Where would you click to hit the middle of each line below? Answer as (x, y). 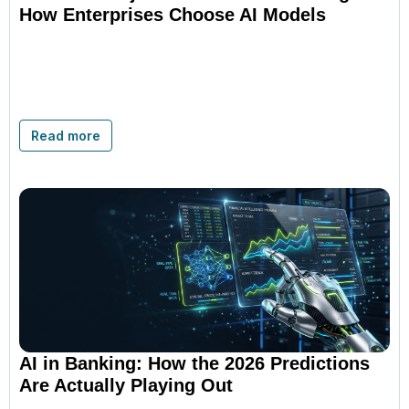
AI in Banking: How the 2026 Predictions (194, 363)
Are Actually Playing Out (126, 385)
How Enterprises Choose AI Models (173, 14)
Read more (66, 135)
